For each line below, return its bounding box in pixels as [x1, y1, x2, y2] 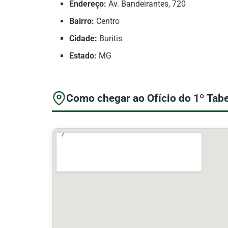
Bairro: [69, 16, 95, 26]
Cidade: [69, 34, 98, 44]
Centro [94, 16, 120, 26]
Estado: [69, 51, 97, 61]
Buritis [97, 34, 123, 44]
